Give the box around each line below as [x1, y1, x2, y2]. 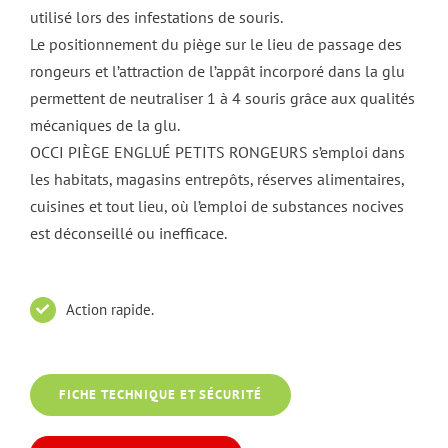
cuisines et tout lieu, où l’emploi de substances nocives [30, 195, 404, 216]
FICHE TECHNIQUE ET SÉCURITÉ [59, 386, 262, 404]
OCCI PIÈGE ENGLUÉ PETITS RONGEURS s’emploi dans [30, 141, 405, 162]
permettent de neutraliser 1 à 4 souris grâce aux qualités [30, 87, 415, 108]
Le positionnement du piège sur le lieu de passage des [30, 33, 402, 54]
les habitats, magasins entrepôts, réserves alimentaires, [30, 168, 404, 189]
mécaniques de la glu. [30, 114, 180, 135]
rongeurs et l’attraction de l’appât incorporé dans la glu [30, 60, 405, 81]
